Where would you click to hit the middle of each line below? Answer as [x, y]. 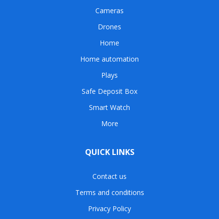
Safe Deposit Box [109, 91]
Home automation [109, 59]
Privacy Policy [109, 208]
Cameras [109, 10]
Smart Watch [109, 107]
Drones [109, 26]
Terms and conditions [109, 192]
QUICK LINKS [109, 152]
